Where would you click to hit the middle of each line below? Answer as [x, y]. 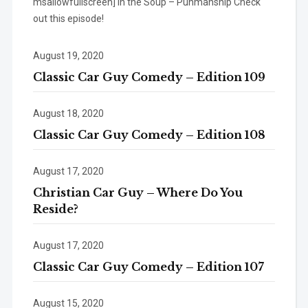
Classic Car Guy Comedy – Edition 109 [149, 77]
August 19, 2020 [68, 55]
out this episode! [68, 18]
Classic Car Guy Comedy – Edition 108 [149, 134]
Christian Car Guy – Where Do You [137, 192]
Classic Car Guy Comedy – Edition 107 [148, 266]
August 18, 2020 [68, 113]
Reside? [55, 209]
